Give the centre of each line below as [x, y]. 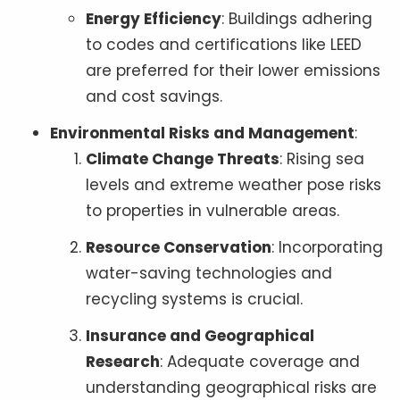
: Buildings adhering [297, 18]
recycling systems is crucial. [194, 299]
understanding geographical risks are [231, 387]
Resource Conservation [179, 247]
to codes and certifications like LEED [224, 44]
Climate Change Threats [183, 158]
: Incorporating [327, 247]
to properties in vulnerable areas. [212, 210]
